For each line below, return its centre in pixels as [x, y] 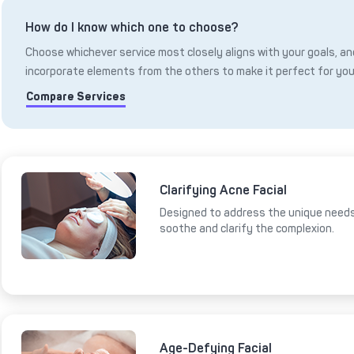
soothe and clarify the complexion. [247, 229]
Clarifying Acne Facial [223, 190]
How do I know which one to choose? [132, 27]
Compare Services [76, 97]
